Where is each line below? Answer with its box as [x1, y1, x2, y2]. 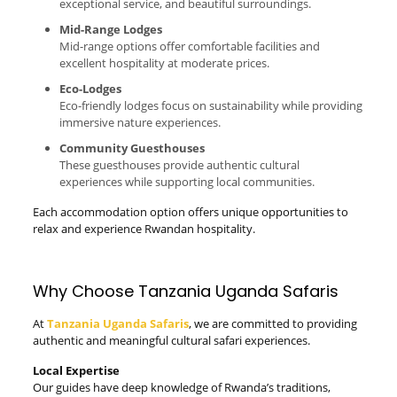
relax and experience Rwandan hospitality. [32, 221, 255, 237]
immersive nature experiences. [58, 114, 221, 130]
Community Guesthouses [58, 140, 205, 156]
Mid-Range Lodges [58, 21, 162, 37]
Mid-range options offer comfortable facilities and [58, 38, 320, 54]
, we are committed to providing [188, 315, 357, 331]
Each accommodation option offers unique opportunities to [32, 204, 348, 220]
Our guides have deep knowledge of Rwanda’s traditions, [32, 379, 331, 395]
